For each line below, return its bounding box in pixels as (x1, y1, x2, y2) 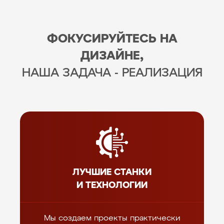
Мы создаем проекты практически (43, 214, 180, 222)
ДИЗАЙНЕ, (80, 50, 143, 62)
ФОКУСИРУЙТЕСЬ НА (46, 33, 177, 45)
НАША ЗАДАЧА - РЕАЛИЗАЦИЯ (21, 67, 202, 79)
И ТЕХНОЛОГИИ (76, 181, 147, 190)
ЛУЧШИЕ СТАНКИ (72, 168, 151, 177)
